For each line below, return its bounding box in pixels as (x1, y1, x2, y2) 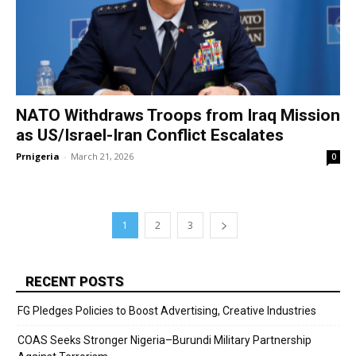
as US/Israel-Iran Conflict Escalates (16, 126, 284, 145)
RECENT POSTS (25, 273, 124, 290)
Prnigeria (16, 150, 60, 163)
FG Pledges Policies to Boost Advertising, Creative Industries (17, 304, 316, 318)
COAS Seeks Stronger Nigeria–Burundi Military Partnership (17, 334, 311, 347)
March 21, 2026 (71, 150, 133, 163)
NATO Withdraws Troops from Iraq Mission (16, 106, 340, 126)
